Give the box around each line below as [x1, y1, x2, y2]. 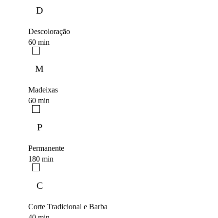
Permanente [28, 144, 64, 153]
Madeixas [28, 86, 58, 94]
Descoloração [28, 27, 70, 36]
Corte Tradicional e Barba [28, 202, 108, 211]
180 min [28, 155, 54, 163]
